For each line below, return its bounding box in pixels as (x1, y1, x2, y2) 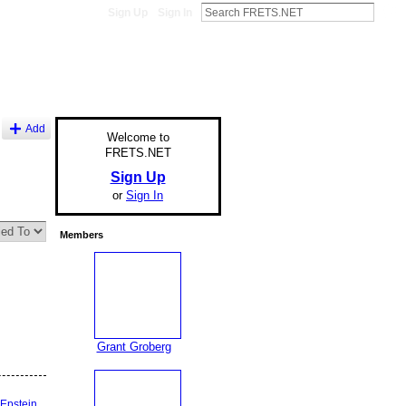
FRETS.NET (104, 145, 171, 159)
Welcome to (106, 130, 169, 144)
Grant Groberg (96, 340, 171, 354)
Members (59, 229, 103, 241)
